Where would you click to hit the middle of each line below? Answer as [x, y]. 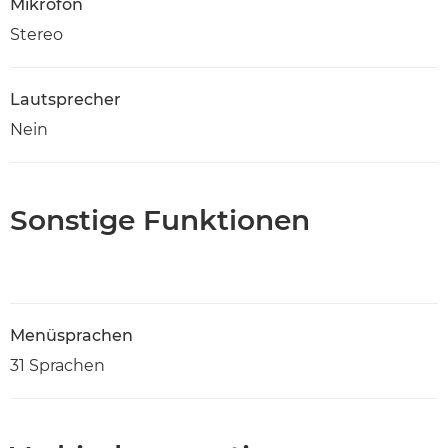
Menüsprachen [71, 335]
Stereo [36, 34]
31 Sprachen [57, 365]
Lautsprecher [65, 99]
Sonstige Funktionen [160, 219]
